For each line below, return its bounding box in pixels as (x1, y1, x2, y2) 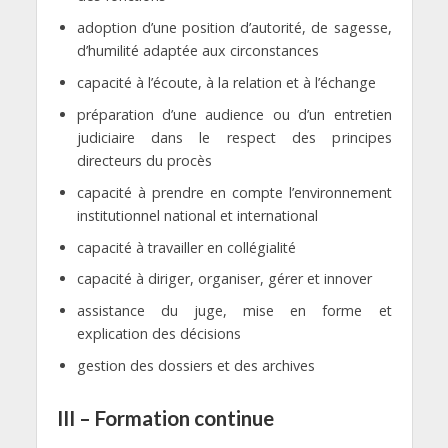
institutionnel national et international (76, 205, 318, 225)
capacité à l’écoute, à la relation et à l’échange (76, 72, 376, 92)
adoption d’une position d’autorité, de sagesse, (76, 17, 392, 37)
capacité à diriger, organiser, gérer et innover (76, 269, 372, 289)
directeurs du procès (76, 150, 212, 170)
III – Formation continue (56, 406, 274, 431)
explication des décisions (76, 324, 241, 344)
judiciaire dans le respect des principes (76, 127, 392, 147)
